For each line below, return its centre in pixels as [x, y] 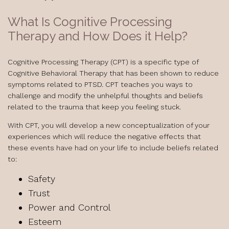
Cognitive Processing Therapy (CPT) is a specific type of [103, 62]
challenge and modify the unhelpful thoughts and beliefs [105, 96]
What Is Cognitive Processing [90, 22]
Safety [42, 179]
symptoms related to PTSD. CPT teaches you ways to [100, 84]
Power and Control [69, 207]
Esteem [45, 222]
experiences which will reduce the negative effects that [104, 136]
